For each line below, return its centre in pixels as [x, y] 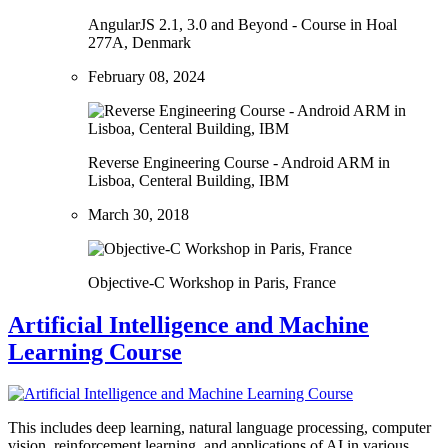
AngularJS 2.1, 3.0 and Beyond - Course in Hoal [242, 24]
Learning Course [95, 351]
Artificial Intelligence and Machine [188, 324]
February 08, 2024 [146, 76]
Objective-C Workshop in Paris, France [212, 282]
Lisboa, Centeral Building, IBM [188, 180]
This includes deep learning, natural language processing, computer [219, 428]
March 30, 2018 [138, 214]
